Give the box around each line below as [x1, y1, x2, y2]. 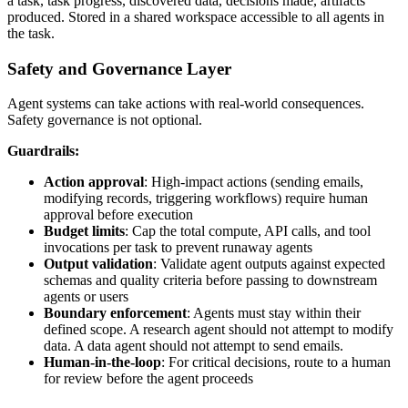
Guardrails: [7, 143, 79, 159]
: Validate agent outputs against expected [153, 256, 385, 272]
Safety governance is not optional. [7, 112, 202, 128]
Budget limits [44, 223, 125, 240]
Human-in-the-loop [44, 354, 161, 371]
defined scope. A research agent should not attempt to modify [44, 321, 393, 338]
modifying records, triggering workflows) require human [44, 190, 368, 207]
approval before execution [44, 207, 193, 223]
